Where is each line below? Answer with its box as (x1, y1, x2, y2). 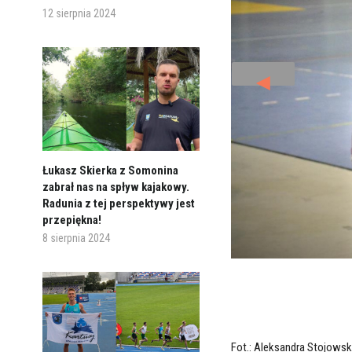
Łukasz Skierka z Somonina (42, 163, 178, 178)
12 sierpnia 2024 (42, 7, 115, 20)
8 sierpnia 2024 (42, 231, 110, 244)
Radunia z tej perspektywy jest (42, 196, 195, 211)
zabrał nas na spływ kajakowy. (42, 179, 189, 194)
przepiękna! (42, 212, 101, 227)
